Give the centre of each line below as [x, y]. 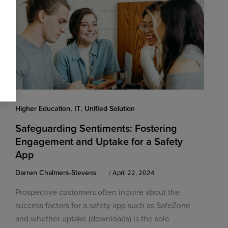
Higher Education [42, 109]
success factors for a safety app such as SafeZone [103, 205]
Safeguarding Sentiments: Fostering [96, 128]
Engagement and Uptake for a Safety [99, 141]
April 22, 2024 [133, 172]
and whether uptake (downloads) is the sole [92, 219]
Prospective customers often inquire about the [97, 192]
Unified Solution [109, 109]
